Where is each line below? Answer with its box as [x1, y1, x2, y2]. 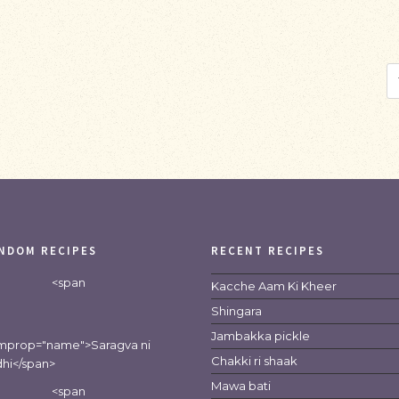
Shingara [211, 304, 263, 318]
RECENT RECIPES [211, 243, 325, 258]
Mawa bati [211, 379, 272, 393]
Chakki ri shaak [211, 354, 298, 368]
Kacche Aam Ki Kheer [211, 279, 338, 293]
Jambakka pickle [211, 329, 311, 343]
